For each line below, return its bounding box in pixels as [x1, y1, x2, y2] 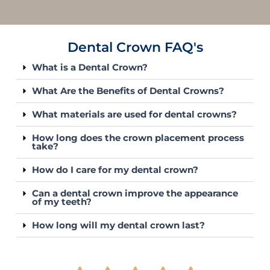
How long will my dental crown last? [32, 219, 206, 231]
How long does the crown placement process [32, 132, 245, 143]
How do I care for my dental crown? [32, 164, 199, 175]
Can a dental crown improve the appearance [32, 187, 239, 199]
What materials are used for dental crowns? [32, 108, 237, 120]
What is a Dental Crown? [32, 61, 148, 73]
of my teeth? [32, 196, 92, 207]
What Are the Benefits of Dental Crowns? [32, 85, 225, 96]
